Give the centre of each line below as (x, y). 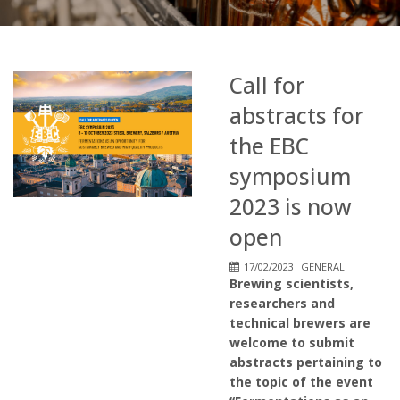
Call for (267, 85)
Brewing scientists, (292, 283)
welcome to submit (292, 342)
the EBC (269, 146)
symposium (290, 176)
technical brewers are (300, 323)
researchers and (282, 303)
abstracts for (296, 116)
